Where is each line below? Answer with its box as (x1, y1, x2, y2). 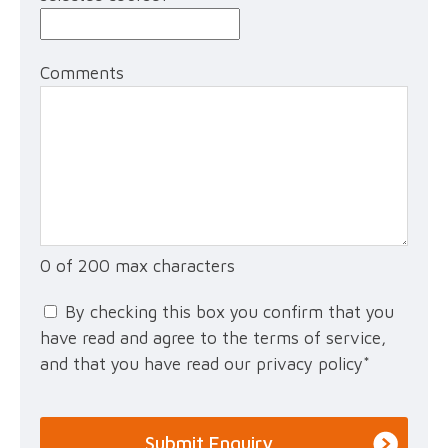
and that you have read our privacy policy (40, 354, 363, 375)
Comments (40, 63, 124, 84)
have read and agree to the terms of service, (40, 328, 386, 349)
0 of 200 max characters (40, 256, 235, 277)
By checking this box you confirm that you (65, 302, 394, 323)
